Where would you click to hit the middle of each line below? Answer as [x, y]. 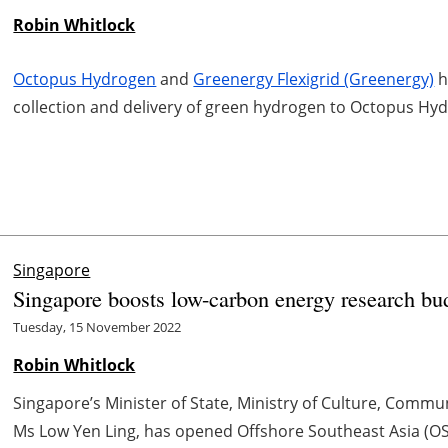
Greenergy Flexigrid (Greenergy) [314, 78]
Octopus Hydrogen [85, 78]
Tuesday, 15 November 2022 [97, 326]
